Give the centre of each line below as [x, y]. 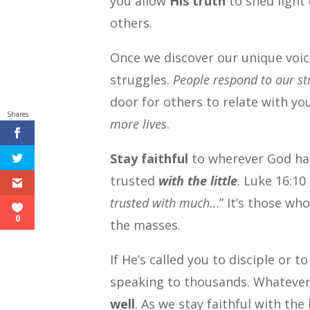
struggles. [142, 80]
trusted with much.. [164, 203]
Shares [17, 114]
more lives [139, 124]
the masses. [146, 225]
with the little [198, 181]
